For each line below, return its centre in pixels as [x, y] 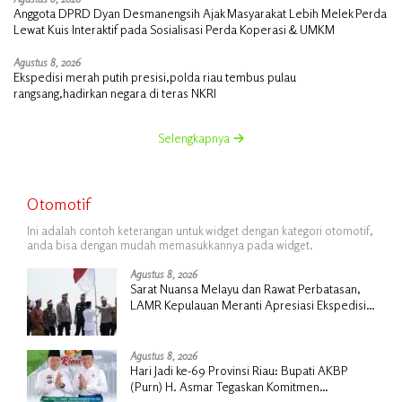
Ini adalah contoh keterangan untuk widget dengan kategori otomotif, [200, 230]
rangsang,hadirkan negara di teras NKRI [115, 92]
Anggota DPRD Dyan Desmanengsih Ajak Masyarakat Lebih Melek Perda [200, 13]
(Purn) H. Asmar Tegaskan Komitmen [225, 386]
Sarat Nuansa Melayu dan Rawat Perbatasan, [245, 288]
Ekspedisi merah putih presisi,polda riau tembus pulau [155, 76]
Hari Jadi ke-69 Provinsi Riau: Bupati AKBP [239, 370]
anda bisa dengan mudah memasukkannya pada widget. [170, 245]
